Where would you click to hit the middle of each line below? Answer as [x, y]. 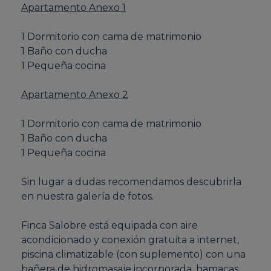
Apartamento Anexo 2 [75, 95]
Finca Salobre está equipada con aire [110, 226]
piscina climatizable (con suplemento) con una [134, 255]
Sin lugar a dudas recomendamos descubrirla [132, 182]
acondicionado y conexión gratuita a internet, [130, 240]
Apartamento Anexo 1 [74, 8]
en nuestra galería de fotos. [88, 197]
